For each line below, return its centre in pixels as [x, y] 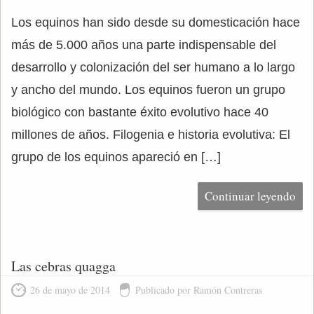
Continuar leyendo [250, 196]
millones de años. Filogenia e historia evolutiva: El [151, 135]
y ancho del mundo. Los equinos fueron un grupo [148, 90]
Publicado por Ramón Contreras [199, 290]
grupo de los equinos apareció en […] [116, 157]
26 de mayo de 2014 [70, 290]
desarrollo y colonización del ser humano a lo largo [153, 67]
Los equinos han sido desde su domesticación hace [156, 22]
